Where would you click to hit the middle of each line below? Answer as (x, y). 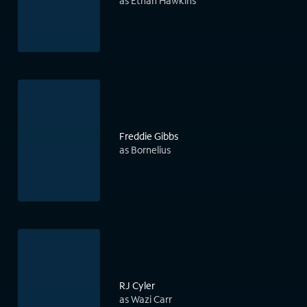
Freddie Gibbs (149, 136)
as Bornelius (145, 150)
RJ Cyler (137, 286)
